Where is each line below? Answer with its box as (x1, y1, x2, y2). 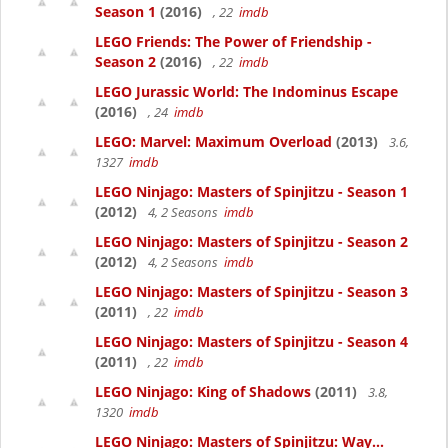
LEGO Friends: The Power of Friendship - (95, 32, 372, 51)
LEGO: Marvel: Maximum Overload (95, 132, 332, 151)
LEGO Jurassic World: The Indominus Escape (95, 82, 398, 101)
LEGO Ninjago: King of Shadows (95, 382, 311, 401)
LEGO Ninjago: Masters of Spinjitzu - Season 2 (95, 232, 408, 251)
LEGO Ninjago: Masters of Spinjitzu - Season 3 (95, 282, 408, 301)
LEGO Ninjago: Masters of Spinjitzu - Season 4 (95, 332, 408, 351)
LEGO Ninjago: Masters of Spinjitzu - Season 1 (95, 182, 408, 201)
